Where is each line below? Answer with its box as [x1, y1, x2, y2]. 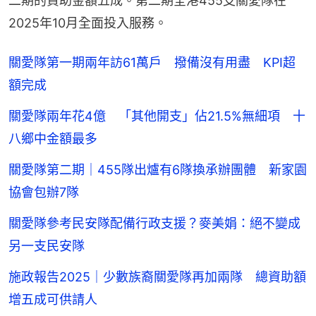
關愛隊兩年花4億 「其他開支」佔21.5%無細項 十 [8, 108, 305, 123]
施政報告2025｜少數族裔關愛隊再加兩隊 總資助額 [8, 269, 306, 284]
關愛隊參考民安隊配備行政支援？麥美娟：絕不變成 [8, 215, 300, 231]
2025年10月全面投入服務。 [8, 15, 167, 30]
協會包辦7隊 [8, 184, 79, 200]
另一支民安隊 [8, 238, 85, 253]
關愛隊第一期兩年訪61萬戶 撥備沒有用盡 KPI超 [8, 54, 296, 70]
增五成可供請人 [8, 291, 97, 307]
